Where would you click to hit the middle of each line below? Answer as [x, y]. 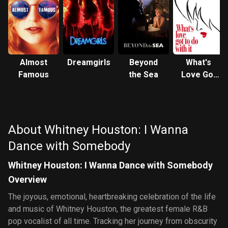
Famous [34, 75]
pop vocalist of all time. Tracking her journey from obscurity [113, 221]
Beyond [144, 62]
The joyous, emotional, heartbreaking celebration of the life [112, 197]
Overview [27, 179]
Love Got [198, 75]
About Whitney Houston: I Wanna [98, 130]
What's [198, 62]
